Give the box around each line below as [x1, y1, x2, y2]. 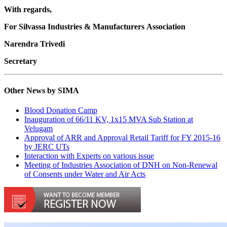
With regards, [4, 5, 54, 14]
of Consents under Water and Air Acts [24, 169, 145, 178]
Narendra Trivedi [4, 40, 67, 49]
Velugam [24, 124, 53, 133]
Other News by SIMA [4, 86, 79, 95]
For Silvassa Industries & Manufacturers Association [4, 22, 194, 31]
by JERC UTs [24, 142, 69, 151]
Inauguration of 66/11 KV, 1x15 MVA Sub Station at [24, 115, 193, 124]
